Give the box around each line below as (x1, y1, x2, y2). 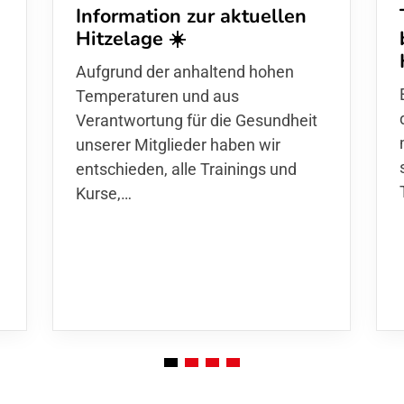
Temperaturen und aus (75, 86, 239, 106)
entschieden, (75, 159, 171, 179)
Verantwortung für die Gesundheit (75, 110, 317, 130)
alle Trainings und (170, 159, 297, 179)
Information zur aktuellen (75, 2, 307, 30)
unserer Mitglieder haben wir (75, 134, 280, 154)
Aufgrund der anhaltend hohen (75, 61, 294, 81)
